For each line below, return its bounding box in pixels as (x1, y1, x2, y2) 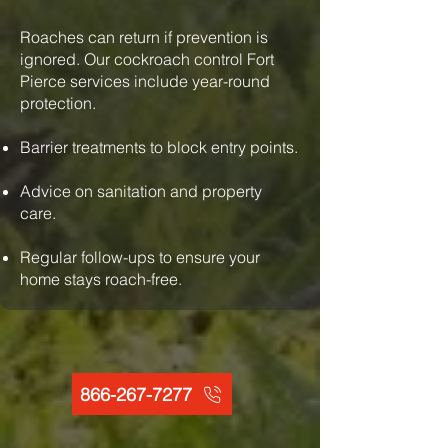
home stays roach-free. (20, 269, 182, 289)
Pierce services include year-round (20, 71, 270, 91)
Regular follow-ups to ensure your (20, 247, 260, 267)
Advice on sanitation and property (20, 181, 262, 201)
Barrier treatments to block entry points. (20, 137, 298, 157)
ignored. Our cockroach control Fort (20, 49, 274, 69)
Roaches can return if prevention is (20, 27, 268, 47)
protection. (20, 93, 96, 113)
